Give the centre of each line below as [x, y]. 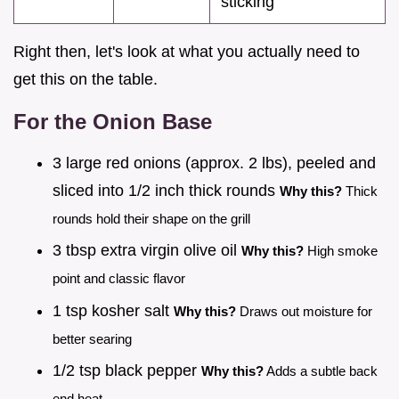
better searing [92, 338]
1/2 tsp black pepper [127, 371]
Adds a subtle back [321, 371]
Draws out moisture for [304, 311]
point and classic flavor [119, 279]
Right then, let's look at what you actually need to [187, 51]
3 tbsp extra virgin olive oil [147, 251]
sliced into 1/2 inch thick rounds [166, 190]
